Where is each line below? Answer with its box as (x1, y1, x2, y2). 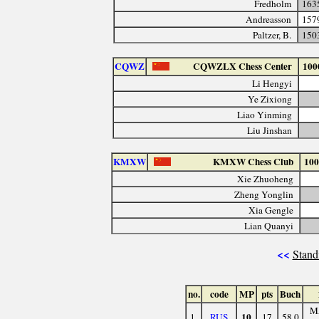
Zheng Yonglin (234, 187, 294, 201)
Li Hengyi (252, 76, 293, 90)
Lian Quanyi (244, 219, 294, 232)
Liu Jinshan (247, 123, 293, 137)
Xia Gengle (249, 203, 294, 216)
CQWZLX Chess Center (193, 58, 293, 73)
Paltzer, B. (253, 28, 292, 41)
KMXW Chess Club (213, 154, 294, 169)
